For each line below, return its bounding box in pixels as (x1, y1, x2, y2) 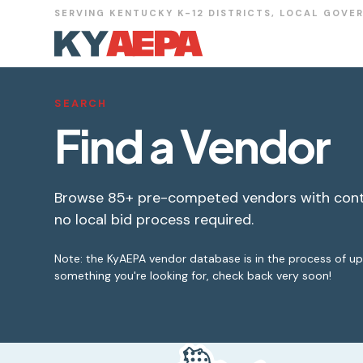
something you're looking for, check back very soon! (54, 268, 332, 283)
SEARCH (54, 96, 108, 110)
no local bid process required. (54, 210, 254, 229)
